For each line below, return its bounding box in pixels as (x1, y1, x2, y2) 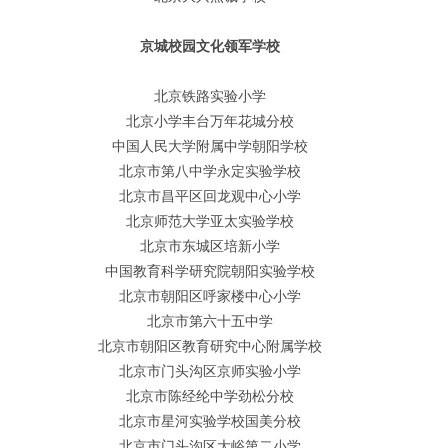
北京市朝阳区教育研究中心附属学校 (98, 338, 322, 354)
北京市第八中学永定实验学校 (119, 163, 301, 179)
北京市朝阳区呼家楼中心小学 (119, 288, 301, 304)
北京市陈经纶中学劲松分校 (126, 388, 294, 404)
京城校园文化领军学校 (140, 38, 280, 54)
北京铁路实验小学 (154, 88, 266, 104)
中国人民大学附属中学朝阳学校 (112, 138, 308, 154)
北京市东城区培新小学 (140, 238, 280, 254)
